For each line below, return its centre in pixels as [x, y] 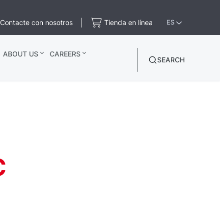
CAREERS [65, 54]
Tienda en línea [129, 23]
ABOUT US [20, 54]
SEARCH [171, 60]
